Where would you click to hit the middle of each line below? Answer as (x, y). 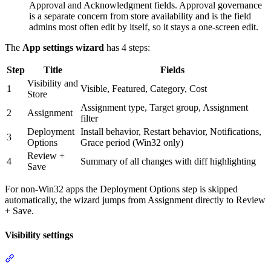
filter (89, 119)
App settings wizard (63, 48)
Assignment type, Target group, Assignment (164, 108)
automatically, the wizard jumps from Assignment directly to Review (135, 200)
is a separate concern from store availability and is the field (140, 16)
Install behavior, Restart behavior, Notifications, (171, 132)
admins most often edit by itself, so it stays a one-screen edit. (144, 27)
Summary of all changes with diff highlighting (168, 162)
